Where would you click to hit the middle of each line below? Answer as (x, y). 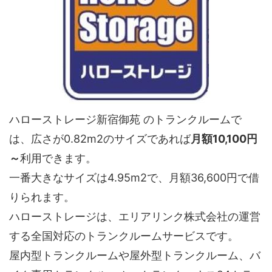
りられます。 (42, 197)
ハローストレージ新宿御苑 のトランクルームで (125, 119)
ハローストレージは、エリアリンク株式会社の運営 (135, 216)
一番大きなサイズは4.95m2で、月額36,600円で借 (134, 177)
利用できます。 (58, 158)
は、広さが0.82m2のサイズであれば (100, 138)
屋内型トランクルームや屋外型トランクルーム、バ (135, 255)
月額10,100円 (224, 138)
